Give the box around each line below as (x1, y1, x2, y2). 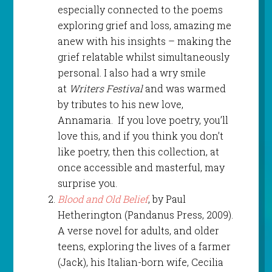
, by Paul (148, 192, 186, 205)
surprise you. (57, 176, 117, 189)
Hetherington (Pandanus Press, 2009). (57, 208, 233, 221)
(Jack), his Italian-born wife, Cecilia (57, 255, 223, 268)
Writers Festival (69, 81, 145, 95)
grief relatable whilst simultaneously (57, 50, 229, 63)
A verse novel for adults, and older (57, 223, 219, 237)
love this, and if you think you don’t (57, 129, 223, 142)
